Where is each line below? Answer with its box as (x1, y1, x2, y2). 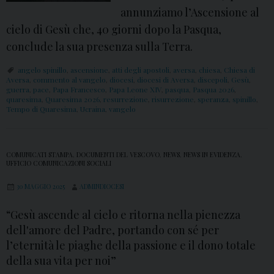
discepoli (198, 75, 228, 85)
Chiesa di (224, 65, 255, 75)
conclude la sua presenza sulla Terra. (6, 39, 193, 54)
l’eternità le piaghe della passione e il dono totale (6, 238, 256, 253)
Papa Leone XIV (109, 84, 161, 95)
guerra (6, 84, 29, 95)
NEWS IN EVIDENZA (183, 150, 240, 160)
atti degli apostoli (112, 65, 169, 75)
